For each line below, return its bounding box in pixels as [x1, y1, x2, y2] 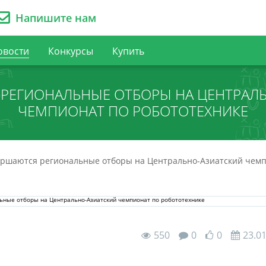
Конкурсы [48, 44, 93, 58]
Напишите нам [15, 11, 96, 25]
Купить [112, 44, 144, 58]
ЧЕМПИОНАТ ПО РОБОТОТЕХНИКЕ [18, 101, 248, 121]
